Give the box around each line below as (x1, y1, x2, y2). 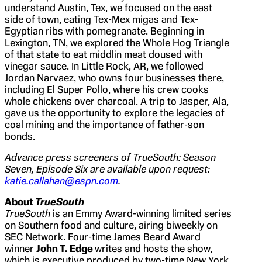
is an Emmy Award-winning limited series (53, 207, 232, 219)
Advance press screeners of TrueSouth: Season (5, 151, 216, 163)
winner (5, 242, 36, 254)
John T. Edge (36, 242, 95, 254)
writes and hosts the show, (95, 242, 212, 254)
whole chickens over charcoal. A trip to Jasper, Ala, (5, 95, 229, 107)
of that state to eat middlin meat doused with (5, 48, 202, 60)
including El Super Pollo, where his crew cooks (5, 83, 209, 95)
